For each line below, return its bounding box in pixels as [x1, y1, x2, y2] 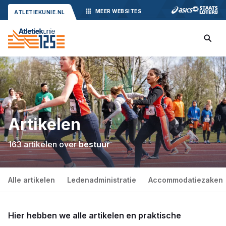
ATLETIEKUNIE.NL [14, 9, 65, 15]
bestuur [79, 139, 110, 149]
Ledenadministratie [67, 175, 136, 184]
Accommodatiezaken [148, 175, 223, 184]
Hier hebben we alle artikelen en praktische [8, 210, 181, 220]
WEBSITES [112, 8, 141, 14]
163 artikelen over [8, 139, 79, 149]
